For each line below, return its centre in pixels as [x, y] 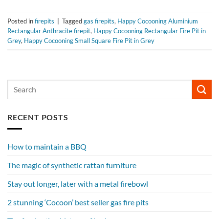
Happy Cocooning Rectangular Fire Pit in [150, 31]
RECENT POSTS [38, 117]
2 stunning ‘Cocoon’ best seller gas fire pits [78, 202]
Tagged [73, 21]
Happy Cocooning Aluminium [158, 21]
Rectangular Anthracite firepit [49, 31]
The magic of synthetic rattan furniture [72, 165]
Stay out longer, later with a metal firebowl [78, 184]
